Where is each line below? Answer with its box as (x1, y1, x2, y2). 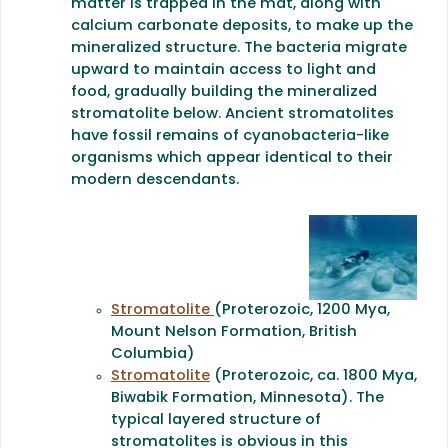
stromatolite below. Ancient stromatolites (71, 107, 394, 123)
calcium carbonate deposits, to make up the (71, 19, 413, 35)
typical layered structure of (111, 412, 321, 428)
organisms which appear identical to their (71, 151, 393, 167)
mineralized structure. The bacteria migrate (71, 41, 407, 57)
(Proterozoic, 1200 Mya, (214, 302, 390, 318)
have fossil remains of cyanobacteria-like (71, 129, 389, 145)
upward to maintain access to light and (71, 63, 376, 79)
